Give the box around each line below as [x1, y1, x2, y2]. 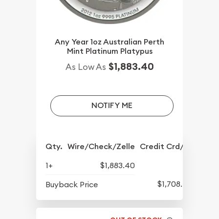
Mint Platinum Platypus [66, 45, 153, 56]
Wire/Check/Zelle [67, 141, 135, 152]
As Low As [65, 61, 106, 72]
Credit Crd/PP [140, 141, 193, 152]
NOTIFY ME [91, 100, 132, 111]
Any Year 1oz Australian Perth [55, 36, 164, 47]
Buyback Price [45, 179, 98, 189]
